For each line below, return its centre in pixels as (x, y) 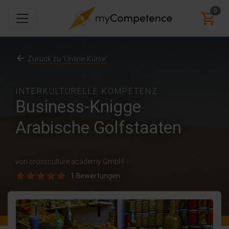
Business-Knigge (78, 107)
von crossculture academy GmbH (70, 162)
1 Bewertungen (95, 176)
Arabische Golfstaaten (98, 128)
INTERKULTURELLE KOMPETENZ (87, 91)
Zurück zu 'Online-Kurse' (67, 59)
